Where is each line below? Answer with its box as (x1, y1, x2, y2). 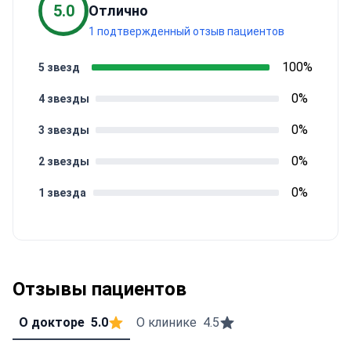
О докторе (19, 315, 85, 330)
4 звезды (38, 92, 89, 105)
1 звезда (38, 186, 86, 199)
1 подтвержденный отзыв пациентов (89, 25, 284, 38)
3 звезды (38, 124, 89, 136)
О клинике (136, 315, 197, 330)
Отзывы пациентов (13, 278, 186, 300)
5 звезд (38, 61, 80, 74)
